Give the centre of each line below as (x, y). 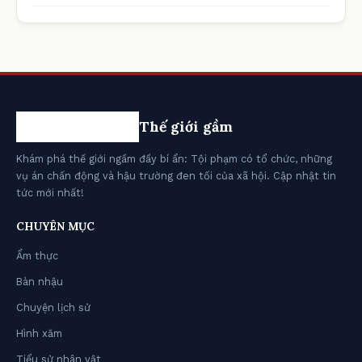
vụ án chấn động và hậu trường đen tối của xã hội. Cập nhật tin (176, 175)
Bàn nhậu (40, 281)
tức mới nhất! (50, 192)
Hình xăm (39, 333)
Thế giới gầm (186, 127)
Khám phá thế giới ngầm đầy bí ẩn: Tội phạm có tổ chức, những (174, 158)
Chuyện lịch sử (53, 307)
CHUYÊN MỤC (55, 226)
